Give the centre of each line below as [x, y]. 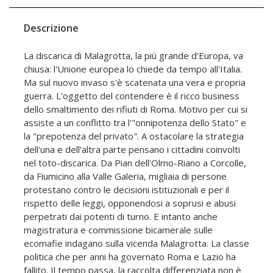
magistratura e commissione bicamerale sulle [118, 230]
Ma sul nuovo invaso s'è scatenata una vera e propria [135, 83]
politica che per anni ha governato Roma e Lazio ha [130, 257]
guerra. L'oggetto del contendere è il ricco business [132, 96]
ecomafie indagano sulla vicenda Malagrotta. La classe [136, 243]
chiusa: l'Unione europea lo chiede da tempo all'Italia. [133, 69]
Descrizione [51, 28]
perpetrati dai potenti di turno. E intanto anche [121, 217]
